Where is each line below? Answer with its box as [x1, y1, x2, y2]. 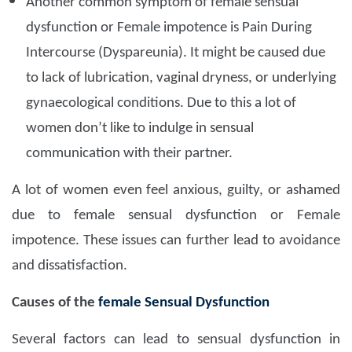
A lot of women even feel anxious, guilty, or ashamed [12, 183, 340, 199]
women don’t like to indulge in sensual [26, 121, 254, 137]
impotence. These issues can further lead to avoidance [12, 233, 340, 249]
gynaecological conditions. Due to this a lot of [26, 96, 296, 112]
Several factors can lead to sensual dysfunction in [12, 332, 340, 348]
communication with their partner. [26, 146, 233, 162]
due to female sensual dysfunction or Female [12, 208, 340, 224]
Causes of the [12, 295, 95, 311]
